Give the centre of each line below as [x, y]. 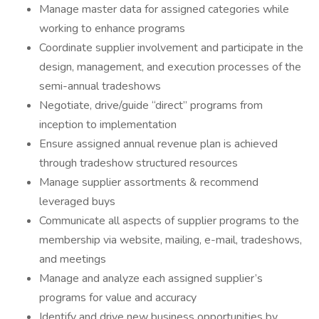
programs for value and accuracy [118, 298]
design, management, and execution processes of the [170, 67]
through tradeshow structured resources [138, 163]
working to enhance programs [112, 28]
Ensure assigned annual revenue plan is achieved [158, 144]
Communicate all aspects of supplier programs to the [169, 221]
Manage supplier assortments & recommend [149, 182]
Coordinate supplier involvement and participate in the [171, 48]
